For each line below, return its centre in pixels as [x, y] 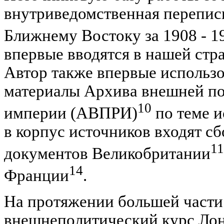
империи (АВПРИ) [71, 113]
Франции [36, 175]
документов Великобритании [107, 153]
